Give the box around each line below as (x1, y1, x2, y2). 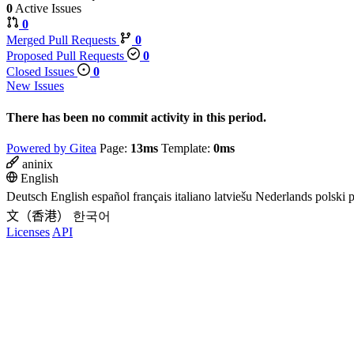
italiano (175, 189, 211, 203)
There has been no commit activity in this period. (6, 110, 266, 124)
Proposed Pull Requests (6, 49, 127, 63)
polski (315, 189, 345, 203)
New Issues (6, 79, 64, 93)
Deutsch (6, 189, 47, 203)
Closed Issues (6, 65, 77, 79)
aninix (19, 156, 53, 171)
